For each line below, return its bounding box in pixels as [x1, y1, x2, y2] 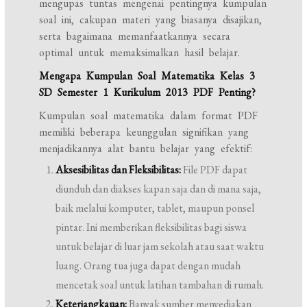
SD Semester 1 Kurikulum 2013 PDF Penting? [39, 85, 256, 99]
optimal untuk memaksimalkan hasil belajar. [39, 45, 241, 60]
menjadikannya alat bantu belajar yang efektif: [39, 141, 253, 156]
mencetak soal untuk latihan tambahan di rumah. [56, 278, 265, 292]
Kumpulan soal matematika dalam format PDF [39, 108, 258, 123]
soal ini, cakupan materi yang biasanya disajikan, [39, 12, 262, 27]
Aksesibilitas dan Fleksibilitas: [56, 162, 182, 177]
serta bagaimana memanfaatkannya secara [39, 29, 231, 43]
